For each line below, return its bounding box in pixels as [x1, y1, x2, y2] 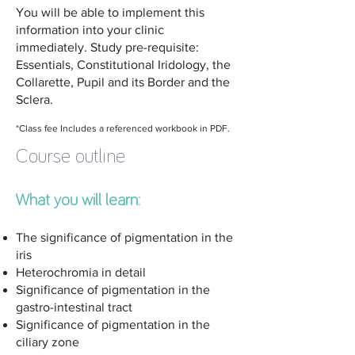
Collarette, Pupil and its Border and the [16, 75, 230, 89]
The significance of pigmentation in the [16, 231, 233, 244]
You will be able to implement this [16, 6, 204, 19]
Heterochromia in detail [16, 265, 146, 279]
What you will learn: [16, 192, 145, 208]
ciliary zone [16, 335, 79, 349]
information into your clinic [16, 23, 164, 36]
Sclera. [16, 93, 53, 106]
